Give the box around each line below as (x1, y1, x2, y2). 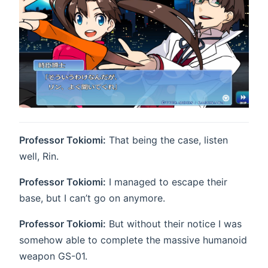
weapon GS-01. (19, 249, 87, 262)
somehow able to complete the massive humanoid (19, 233, 247, 246)
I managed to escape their (106, 175, 227, 188)
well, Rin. (19, 150, 59, 162)
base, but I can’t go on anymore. (19, 191, 165, 204)
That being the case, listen (106, 133, 228, 146)
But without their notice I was (106, 217, 242, 230)
